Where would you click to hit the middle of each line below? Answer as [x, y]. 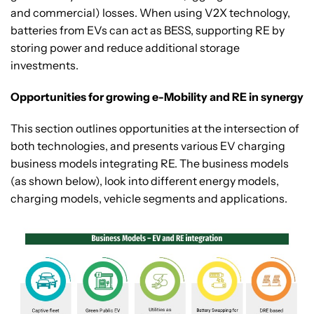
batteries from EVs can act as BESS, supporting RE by [148, 30]
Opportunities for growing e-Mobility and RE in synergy [157, 97]
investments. [45, 66]
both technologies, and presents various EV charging [148, 146]
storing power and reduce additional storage [125, 48]
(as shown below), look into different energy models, [145, 181]
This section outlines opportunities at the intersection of [155, 129]
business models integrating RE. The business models [150, 164]
